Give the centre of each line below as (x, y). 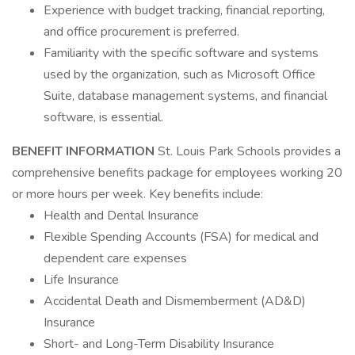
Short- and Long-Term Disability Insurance (159, 344)
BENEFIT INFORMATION (85, 151)
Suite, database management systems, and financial (185, 96)
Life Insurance (81, 280)
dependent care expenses (115, 258)
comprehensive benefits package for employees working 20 (177, 173)
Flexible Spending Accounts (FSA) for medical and (181, 237)
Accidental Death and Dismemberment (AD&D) (175, 301)
